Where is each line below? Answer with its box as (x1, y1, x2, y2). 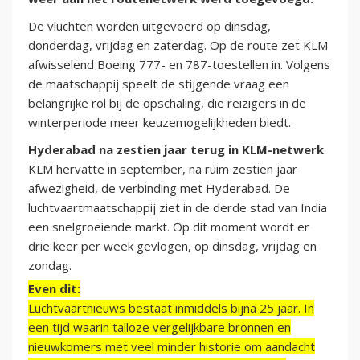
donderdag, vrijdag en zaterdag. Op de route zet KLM (28, 37, 328, 54)
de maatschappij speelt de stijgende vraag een (28, 76, 289, 92)
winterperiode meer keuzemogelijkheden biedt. (28, 114, 291, 131)
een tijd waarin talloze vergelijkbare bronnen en (28, 319, 291, 336)
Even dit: (28, 280, 80, 297)
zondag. (28, 257, 72, 274)
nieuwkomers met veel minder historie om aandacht (28, 338, 315, 355)
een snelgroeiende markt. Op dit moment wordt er (28, 219, 309, 235)
